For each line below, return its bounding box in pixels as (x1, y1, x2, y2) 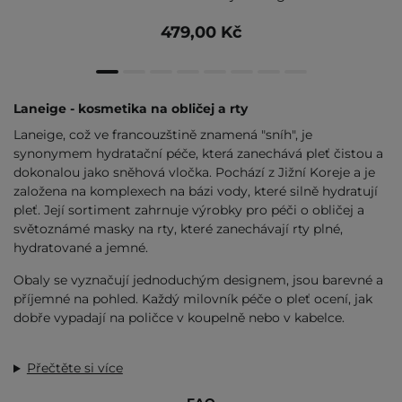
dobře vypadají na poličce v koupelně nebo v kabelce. (13, 310, 345, 327)
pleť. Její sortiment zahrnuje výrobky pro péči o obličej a (13, 202, 364, 219)
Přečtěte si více (26, 360, 123, 377)
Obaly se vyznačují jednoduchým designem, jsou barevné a (13, 272, 383, 289)
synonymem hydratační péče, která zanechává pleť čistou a (13, 145, 383, 162)
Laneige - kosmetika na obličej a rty (13, 100, 248, 118)
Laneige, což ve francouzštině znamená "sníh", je (13, 127, 312, 144)
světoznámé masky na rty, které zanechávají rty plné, (13, 221, 343, 238)
